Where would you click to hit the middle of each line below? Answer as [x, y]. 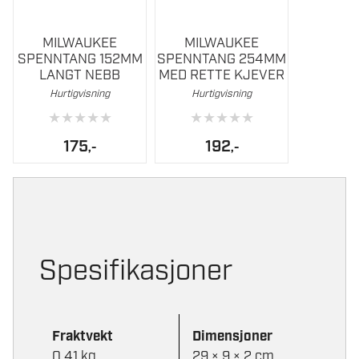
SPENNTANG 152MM [80, 60]
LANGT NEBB [80, 76]
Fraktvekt [83, 336]
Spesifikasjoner [136, 271]
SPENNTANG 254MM [222, 60]
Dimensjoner [232, 336]
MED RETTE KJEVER [222, 76]
